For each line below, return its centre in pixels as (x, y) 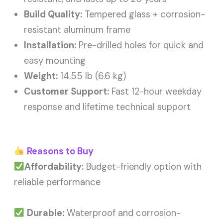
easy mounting (55, 60)
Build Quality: (53, 14)
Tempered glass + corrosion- (144, 14)
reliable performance (57, 182)
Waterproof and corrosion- (122, 213)
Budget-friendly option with (142, 167)
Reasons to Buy (60, 152)
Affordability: (54, 167)
